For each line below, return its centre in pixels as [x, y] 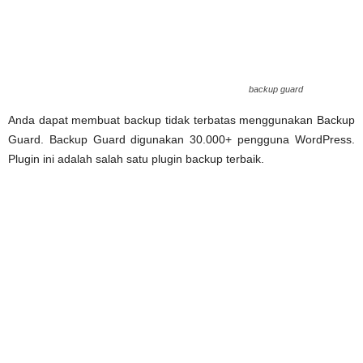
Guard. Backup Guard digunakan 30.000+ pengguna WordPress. [181, 139]
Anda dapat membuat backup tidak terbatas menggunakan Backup [181, 120]
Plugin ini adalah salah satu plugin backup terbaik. [136, 158]
